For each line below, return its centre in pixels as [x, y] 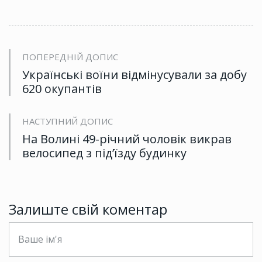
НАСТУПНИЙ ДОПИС [68, 121]
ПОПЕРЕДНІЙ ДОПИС [70, 57]
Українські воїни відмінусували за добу [135, 75]
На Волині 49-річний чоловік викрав [127, 139]
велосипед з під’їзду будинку [104, 153]
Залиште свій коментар [88, 209]
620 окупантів [62, 89]
